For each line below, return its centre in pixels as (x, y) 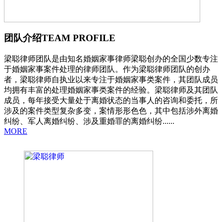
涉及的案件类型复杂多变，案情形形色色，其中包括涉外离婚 (111, 111)
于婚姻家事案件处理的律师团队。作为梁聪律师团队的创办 (107, 69)
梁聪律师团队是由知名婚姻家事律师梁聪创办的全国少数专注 (111, 58)
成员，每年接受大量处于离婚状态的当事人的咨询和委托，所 (111, 100)
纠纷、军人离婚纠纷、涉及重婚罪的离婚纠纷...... (89, 121)
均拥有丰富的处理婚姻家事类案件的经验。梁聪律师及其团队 (111, 90)
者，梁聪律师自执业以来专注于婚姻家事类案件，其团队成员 (111, 79)
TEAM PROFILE (79, 38)
